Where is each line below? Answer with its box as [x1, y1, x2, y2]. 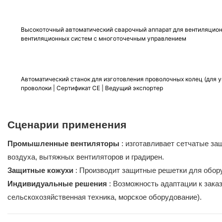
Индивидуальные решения [7, 179, 107, 188]
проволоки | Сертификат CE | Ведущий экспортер [20, 84, 163, 92]
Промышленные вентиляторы [7, 139, 119, 148]
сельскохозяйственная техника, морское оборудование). [7, 192, 202, 201]
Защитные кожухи [7, 166, 73, 174]
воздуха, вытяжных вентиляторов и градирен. [7, 152, 164, 161]
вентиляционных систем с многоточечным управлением [20, 35, 186, 43]
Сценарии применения [7, 118, 126, 130]
